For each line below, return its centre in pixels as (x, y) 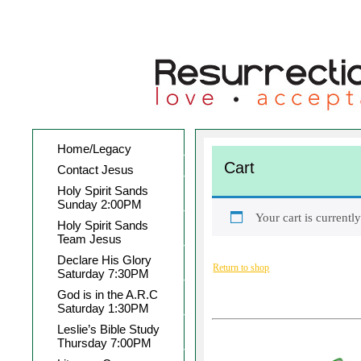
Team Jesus (89, 239)
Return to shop (241, 267)
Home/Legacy (94, 149)
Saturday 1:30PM (103, 308)
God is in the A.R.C (108, 295)
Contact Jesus (95, 170)
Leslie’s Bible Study (108, 329)
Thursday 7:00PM (104, 343)
